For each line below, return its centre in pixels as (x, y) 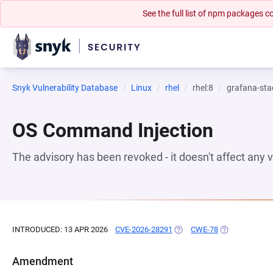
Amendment (43, 261)
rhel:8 (203, 88)
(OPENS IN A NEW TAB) (214, 229)
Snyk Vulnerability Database (65, 88)
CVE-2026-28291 (144, 229)
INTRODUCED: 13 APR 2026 (60, 229)
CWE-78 (204, 229)
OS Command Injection (113, 130)
